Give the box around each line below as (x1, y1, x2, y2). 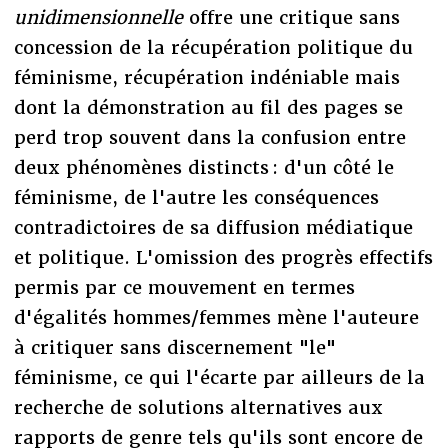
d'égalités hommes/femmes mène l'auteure (13, 305, 419, 329)
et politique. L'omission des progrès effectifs (13, 245, 433, 269)
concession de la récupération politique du (13, 35, 413, 59)
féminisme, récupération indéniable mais (13, 65, 400, 89)
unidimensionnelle (13, 5, 189, 29)
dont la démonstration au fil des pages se (13, 95, 403, 119)
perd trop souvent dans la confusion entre (13, 125, 406, 149)
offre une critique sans (188, 5, 400, 29)
